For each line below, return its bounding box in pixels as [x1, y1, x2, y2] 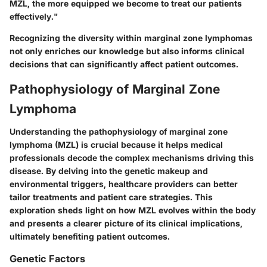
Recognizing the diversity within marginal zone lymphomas [10, 33, 253, 44]
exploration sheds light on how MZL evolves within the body [10, 204, 256, 215]
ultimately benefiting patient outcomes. [10, 231, 170, 241]
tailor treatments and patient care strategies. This [10, 191, 213, 202]
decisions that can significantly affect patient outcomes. [10, 59, 238, 70]
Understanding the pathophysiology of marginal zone [10, 126, 228, 136]
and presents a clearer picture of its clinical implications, [10, 218, 243, 228]
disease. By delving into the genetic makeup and [10, 165, 208, 176]
